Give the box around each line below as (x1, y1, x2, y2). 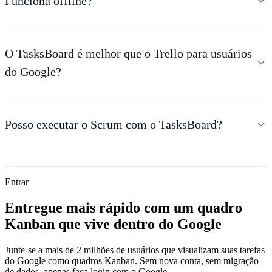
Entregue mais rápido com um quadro (5, 200, 242, 216)
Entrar (5, 177, 29, 188)
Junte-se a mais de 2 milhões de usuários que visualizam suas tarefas (5, 244, 265, 255)
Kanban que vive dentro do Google (5, 216, 222, 233)
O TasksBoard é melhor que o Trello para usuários (5, 47, 252, 61)
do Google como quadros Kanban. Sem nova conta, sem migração (5, 255, 259, 266)
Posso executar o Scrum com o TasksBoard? (5, 118, 222, 132)
